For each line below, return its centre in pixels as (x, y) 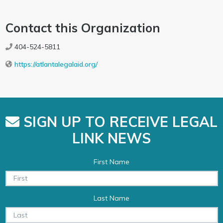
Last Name (111, 198)
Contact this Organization (83, 28)
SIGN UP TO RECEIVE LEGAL (118, 121)
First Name (111, 162)
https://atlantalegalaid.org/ (56, 64)
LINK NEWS (111, 138)
